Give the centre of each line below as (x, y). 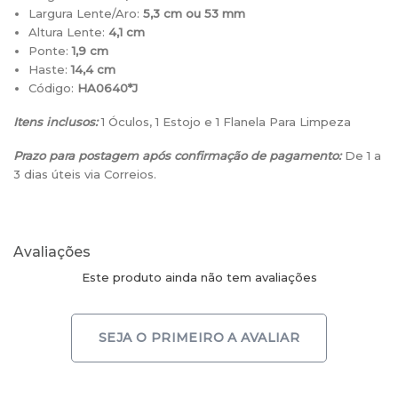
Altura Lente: (69, 32)
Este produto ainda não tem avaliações (199, 277)
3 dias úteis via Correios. (85, 175)
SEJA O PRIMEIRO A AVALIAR (199, 337)
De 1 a (361, 156)
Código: (53, 88)
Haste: (50, 69)
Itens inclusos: (56, 121)
